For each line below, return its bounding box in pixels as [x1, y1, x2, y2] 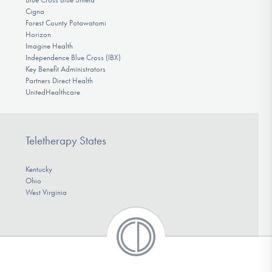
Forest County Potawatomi [25, 18, 106, 27]
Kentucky [25, 165, 52, 174]
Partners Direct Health [25, 75, 93, 85]
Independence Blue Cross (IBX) [25, 52, 121, 62]
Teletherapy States [25, 134, 106, 148]
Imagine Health [25, 41, 73, 50]
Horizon [25, 29, 51, 39]
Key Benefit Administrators [25, 64, 106, 73]
